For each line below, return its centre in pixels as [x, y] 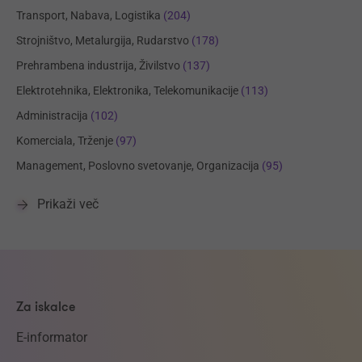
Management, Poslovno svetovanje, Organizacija [138, 165]
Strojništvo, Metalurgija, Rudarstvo [103, 40]
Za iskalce [46, 307]
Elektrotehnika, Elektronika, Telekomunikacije [127, 90]
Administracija [52, 115]
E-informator [52, 337]
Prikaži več [68, 204]
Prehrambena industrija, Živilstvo [98, 65]
